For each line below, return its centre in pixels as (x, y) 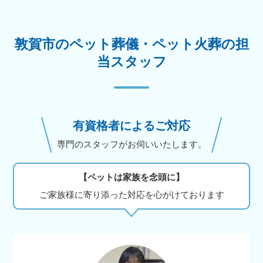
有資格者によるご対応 (131, 125)
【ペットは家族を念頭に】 (131, 177)
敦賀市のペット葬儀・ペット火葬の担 (131, 44)
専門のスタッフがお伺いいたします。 (131, 144)
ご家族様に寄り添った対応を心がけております (131, 194)
